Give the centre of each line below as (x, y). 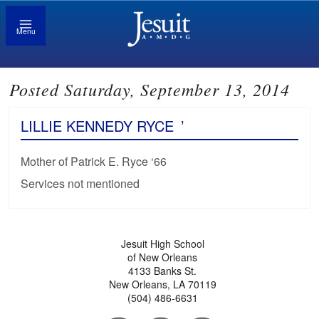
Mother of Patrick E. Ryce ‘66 (94, 162)
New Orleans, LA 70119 (162, 284)
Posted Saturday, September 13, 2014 (150, 89)
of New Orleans (163, 257)
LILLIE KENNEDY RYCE (98, 126)
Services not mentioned (80, 184)
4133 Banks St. (163, 271)
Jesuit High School (162, 244)
